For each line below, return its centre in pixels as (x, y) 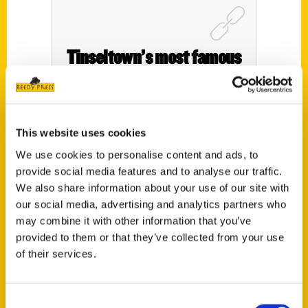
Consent (24, 301)
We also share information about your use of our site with (153, 187)
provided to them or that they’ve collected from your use (150, 237)
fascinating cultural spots (154, 133)
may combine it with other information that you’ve (134, 220)
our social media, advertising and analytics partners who (151, 204)
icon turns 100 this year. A (154, 82)
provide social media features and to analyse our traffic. (149, 171)
